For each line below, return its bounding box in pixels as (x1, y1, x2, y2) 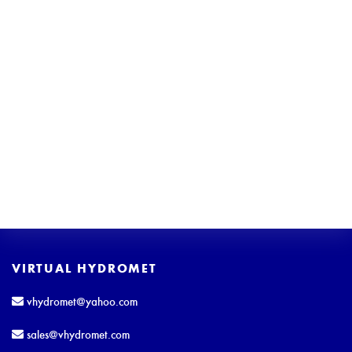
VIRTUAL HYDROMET (12, 259, 157, 277)
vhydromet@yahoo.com (24, 293, 137, 310)
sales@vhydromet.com (24, 326, 130, 343)
